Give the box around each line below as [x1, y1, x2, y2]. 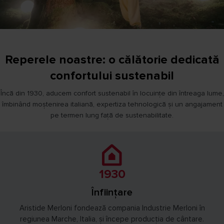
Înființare [91, 186, 132, 198]
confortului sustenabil [50, 68, 174, 83]
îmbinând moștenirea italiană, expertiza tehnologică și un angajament [1, 100, 222, 108]
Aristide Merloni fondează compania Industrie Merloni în [19, 203, 205, 212]
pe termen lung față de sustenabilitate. [50, 111, 173, 119]
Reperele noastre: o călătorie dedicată [4, 52, 219, 67]
